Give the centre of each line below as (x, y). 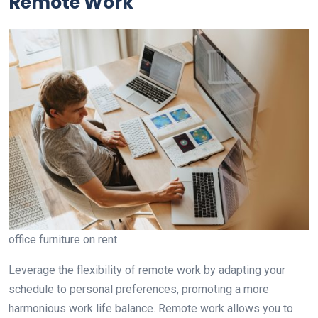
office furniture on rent (63, 239)
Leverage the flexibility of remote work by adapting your (147, 270)
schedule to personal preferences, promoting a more (139, 289)
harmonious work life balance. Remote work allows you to (151, 308)
